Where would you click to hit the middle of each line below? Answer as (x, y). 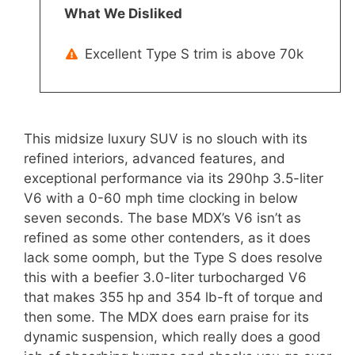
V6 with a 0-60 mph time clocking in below (161, 198)
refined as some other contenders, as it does (167, 237)
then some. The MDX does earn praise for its (166, 317)
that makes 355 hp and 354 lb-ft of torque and (174, 297)
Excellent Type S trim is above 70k (194, 53)
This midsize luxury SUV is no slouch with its (166, 138)
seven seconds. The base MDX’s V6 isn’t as (162, 218)
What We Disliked (123, 14)
